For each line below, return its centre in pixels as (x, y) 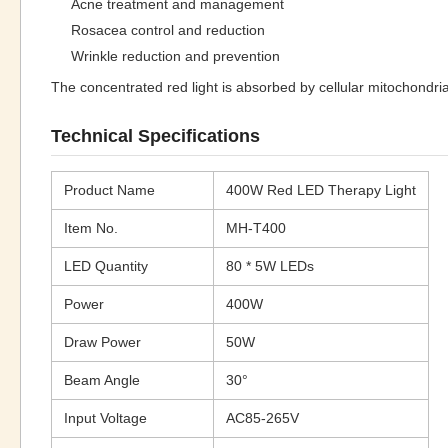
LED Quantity (106, 266)
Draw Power (102, 342)
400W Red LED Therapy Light (321, 190)
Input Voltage (105, 418)
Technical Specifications (155, 136)
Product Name (109, 190)
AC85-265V (262, 418)
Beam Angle (102, 380)
